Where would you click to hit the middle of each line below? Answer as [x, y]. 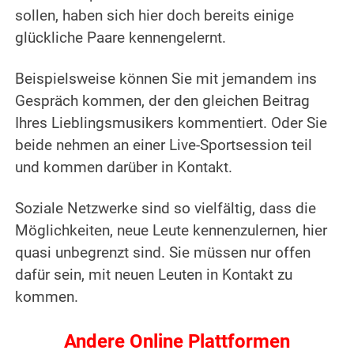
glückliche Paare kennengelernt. [121, 38]
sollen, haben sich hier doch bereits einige [155, 16]
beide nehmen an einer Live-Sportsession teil [164, 146]
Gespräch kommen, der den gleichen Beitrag [163, 102]
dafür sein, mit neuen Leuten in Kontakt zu [154, 275]
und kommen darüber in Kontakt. [124, 168]
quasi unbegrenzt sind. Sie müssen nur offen [163, 253]
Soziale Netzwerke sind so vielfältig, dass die [166, 209]
